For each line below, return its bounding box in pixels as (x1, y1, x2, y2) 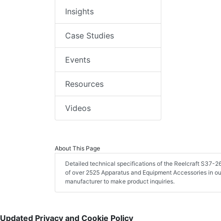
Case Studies (65, 31, 114, 41)
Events (65, 55, 90, 65)
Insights (65, 6, 94, 17)
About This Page (55, 145, 100, 152)
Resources (65, 79, 104, 89)
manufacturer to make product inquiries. (65, 178, 175, 185)
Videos (65, 103, 91, 113)
